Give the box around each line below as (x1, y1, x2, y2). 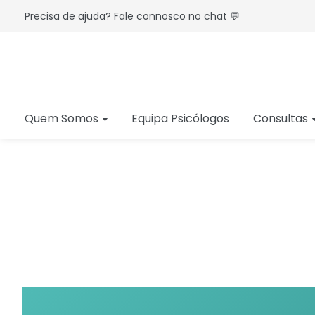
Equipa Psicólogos (131, 110, 229, 127)
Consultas (253, 110, 308, 127)
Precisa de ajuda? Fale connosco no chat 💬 (25, 8, 240, 23)
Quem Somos (25, 110, 98, 127)
